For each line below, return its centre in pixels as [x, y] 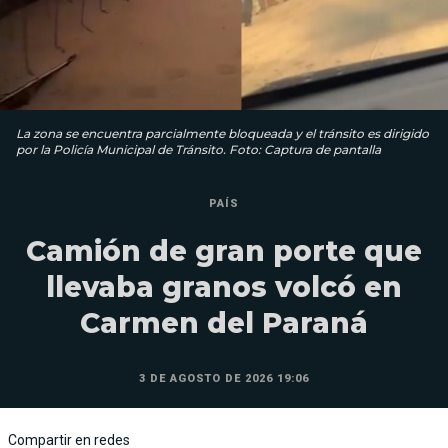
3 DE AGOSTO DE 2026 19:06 [224, 378]
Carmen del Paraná [224, 322]
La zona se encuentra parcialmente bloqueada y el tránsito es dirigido [222, 133]
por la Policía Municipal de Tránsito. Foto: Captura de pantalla [198, 149]
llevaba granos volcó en [224, 286]
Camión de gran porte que [224, 250]
